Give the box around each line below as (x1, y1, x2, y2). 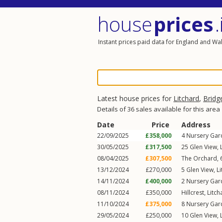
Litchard (173, 94, 199, 103)
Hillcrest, (181, 188, 207, 197)
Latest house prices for (97, 94, 173, 103)
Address (181, 120, 211, 129)
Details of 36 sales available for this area (97, 105, 220, 113)
